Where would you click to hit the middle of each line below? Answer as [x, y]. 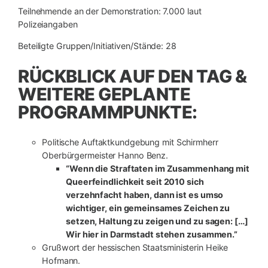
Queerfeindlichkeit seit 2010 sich [135, 181]
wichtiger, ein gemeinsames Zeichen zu [148, 208]
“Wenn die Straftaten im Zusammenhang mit [158, 168]
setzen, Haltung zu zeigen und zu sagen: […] [157, 221]
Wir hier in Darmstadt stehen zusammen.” [152, 234]
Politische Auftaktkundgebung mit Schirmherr [130, 142]
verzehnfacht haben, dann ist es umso [145, 194]
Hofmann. [61, 260]
